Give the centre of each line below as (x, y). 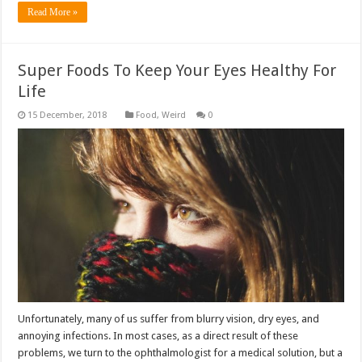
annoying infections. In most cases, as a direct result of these (158, 335)
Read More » (53, 13)
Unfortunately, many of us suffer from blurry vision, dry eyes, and (169, 318)
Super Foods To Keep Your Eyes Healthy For (177, 71)
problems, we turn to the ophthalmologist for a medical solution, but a (181, 352)
